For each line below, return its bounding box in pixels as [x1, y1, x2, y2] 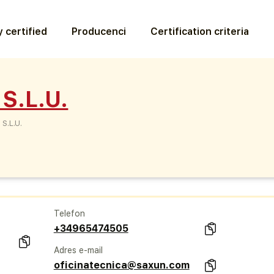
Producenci [72, 25, 127, 37]
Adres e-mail [53, 245, 103, 255]
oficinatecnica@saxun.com [53, 259, 190, 271]
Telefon [53, 208, 85, 218]
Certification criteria [150, 25, 250, 37]
